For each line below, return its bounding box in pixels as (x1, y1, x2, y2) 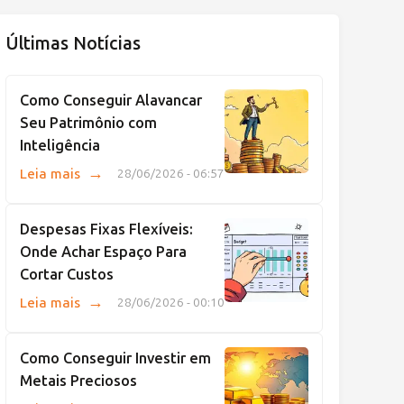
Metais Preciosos (20, 372, 137, 390)
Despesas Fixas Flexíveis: (20, 220, 193, 238)
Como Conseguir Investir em (20, 349, 211, 367)
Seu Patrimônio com (20, 114, 157, 132)
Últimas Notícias (5, 32, 141, 54)
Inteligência (20, 136, 100, 154)
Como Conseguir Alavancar (20, 91, 202, 109)
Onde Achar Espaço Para (20, 243, 187, 261)
